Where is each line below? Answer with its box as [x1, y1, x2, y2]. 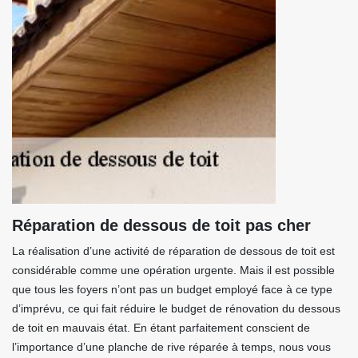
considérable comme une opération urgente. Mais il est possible [12, 264, 335, 276]
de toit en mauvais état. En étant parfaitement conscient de [12, 321, 310, 334]
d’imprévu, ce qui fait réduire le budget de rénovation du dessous [12, 302, 340, 315]
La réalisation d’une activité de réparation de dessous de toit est [12, 245, 335, 257]
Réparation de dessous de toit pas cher [12, 217, 311, 234]
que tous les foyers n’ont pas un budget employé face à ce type [12, 283, 332, 296]
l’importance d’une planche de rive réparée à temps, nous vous [12, 340, 331, 353]
